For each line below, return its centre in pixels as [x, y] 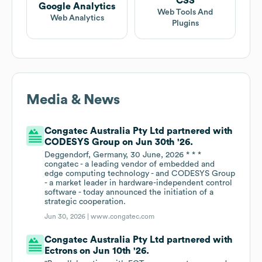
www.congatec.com [123, 217]
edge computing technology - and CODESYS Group [140, 174]
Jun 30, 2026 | [68, 217]
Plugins [185, 24]
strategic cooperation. [85, 202]
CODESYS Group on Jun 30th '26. [119, 142]
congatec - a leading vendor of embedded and [130, 165]
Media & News [73, 100]
